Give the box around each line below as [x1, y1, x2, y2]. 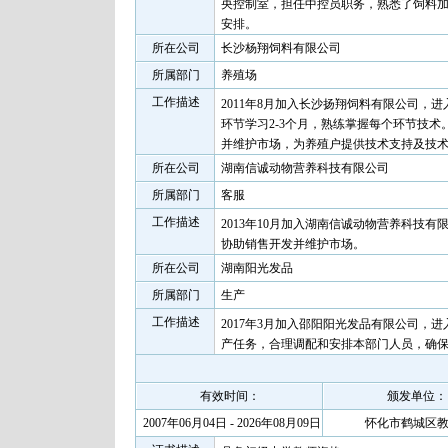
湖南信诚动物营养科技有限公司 [221, 161, 389, 175]
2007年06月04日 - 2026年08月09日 [143, 416, 321, 430]
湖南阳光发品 [221, 261, 293, 275]
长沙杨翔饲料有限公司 [221, 41, 341, 55]
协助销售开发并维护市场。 [221, 237, 365, 251]
